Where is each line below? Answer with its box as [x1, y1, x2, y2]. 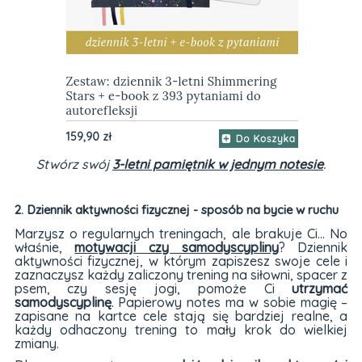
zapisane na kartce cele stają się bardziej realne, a [14, 307, 348, 324]
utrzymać [292, 280, 348, 297]
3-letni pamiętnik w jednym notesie [112, 155, 323, 172]
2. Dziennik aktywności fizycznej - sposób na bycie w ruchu [14, 202, 339, 218]
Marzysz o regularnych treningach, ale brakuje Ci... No [14, 225, 348, 242]
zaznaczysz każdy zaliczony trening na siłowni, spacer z [14, 266, 348, 283]
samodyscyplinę [14, 293, 112, 310]
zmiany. [14, 335, 59, 351]
